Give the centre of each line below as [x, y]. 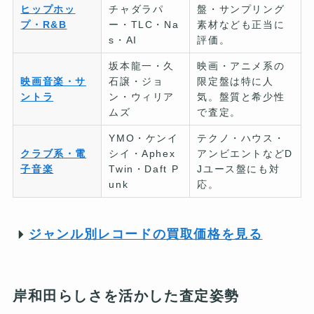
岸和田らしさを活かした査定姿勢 [126, 295]
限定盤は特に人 [235, 82]
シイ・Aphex [142, 154]
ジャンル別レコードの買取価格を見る [146, 234]
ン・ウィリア [142, 97]
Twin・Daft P [144, 169]
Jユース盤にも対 [239, 169]
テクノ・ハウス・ [241, 138]
